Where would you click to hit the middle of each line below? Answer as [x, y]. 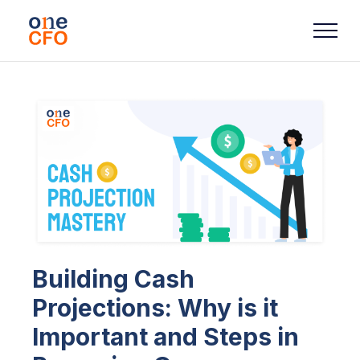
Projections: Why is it [155, 307]
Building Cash [113, 278]
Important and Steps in [166, 336]
